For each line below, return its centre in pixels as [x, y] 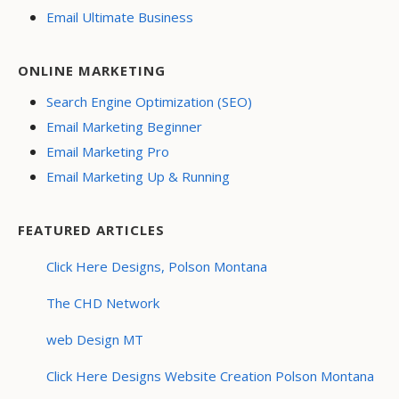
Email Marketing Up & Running [138, 176]
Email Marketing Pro [108, 151]
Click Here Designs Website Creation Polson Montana [210, 376]
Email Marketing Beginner [124, 126]
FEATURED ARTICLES [91, 230]
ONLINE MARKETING [92, 70]
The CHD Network [103, 303]
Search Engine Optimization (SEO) [149, 102]
